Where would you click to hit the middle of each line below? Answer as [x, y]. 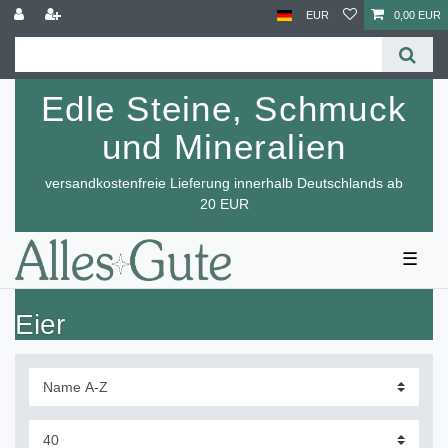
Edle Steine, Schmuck [224, 108]
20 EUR [224, 203]
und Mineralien [224, 146]
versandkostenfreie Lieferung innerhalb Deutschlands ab [224, 182]
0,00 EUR [417, 15]
